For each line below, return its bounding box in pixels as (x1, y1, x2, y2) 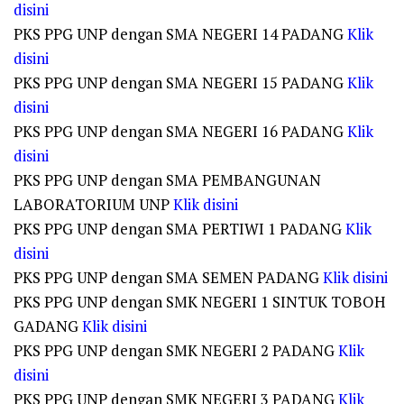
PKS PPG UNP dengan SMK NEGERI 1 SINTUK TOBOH (14, 291, 386, 312)
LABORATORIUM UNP (14, 194, 173, 215)
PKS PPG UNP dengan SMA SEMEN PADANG (14, 267, 323, 288)
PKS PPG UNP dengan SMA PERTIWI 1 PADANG (14, 218, 345, 239)
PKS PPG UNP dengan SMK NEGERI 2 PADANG (14, 340, 338, 361)
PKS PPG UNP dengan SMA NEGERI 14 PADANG (14, 23, 347, 44)
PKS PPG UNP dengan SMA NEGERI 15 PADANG (14, 72, 347, 93)
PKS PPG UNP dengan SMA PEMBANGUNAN (14, 170, 321, 190)
